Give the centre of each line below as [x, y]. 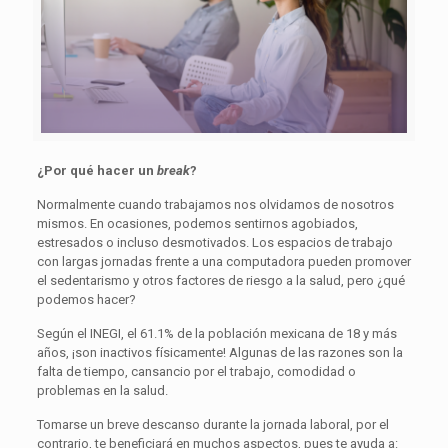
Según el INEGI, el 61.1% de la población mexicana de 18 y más [216, 333]
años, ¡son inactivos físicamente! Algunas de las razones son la [219, 352]
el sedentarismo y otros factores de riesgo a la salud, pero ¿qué [220, 280]
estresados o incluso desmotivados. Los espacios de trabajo [214, 242]
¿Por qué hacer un [96, 170]
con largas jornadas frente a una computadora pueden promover [223, 261]
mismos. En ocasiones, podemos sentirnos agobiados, [197, 223]
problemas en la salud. [102, 390]
